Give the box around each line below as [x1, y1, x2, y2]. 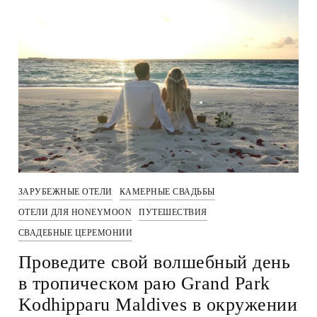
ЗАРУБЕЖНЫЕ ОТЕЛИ [18, 186, 113, 197]
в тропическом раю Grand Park [18, 272, 270, 294]
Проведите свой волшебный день [18, 251, 291, 272]
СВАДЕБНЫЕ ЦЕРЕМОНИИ [18, 227, 133, 238]
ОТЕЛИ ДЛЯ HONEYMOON [18, 207, 132, 217]
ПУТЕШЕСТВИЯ [139, 207, 207, 217]
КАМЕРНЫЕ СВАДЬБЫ [119, 186, 215, 197]
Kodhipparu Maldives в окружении [18, 294, 298, 315]
